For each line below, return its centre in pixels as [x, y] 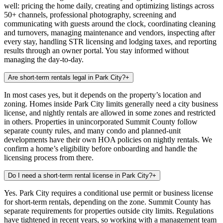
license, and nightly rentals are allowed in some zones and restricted [110, 112]
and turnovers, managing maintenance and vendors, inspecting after [110, 32]
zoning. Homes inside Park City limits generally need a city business [111, 104]
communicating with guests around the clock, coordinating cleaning [110, 23]
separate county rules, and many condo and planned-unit [92, 130]
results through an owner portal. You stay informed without [96, 50]
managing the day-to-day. [44, 59]
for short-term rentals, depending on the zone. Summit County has [107, 202]
